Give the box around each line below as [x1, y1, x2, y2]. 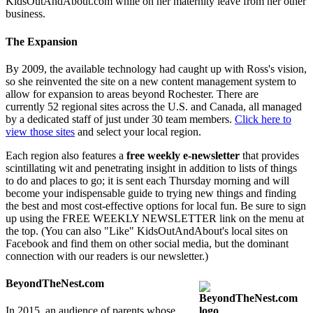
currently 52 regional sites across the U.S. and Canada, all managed [6, 100, 302, 112]
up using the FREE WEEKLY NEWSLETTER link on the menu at [6, 212, 304, 224]
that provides [240, 149, 299, 161]
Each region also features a [6, 149, 126, 161]
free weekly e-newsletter [126, 149, 240, 161]
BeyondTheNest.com [6, 277, 104, 290]
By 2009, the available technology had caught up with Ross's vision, [6, 62, 307, 75]
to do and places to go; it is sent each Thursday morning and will [6, 174, 289, 187]
